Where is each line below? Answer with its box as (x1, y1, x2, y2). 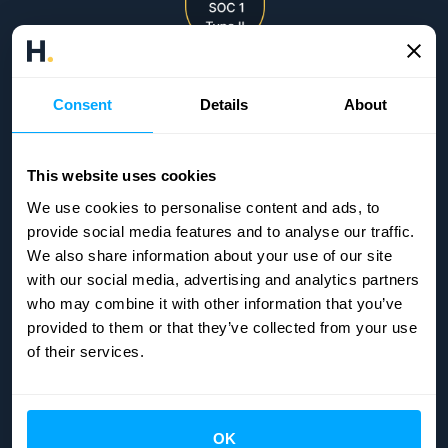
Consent (52, 96, 113, 113)
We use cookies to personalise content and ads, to (27, 198, 380, 216)
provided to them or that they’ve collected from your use (27, 318, 417, 336)
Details (199, 96, 249, 113)
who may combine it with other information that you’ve (27, 294, 403, 312)
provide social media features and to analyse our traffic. (27, 222, 415, 240)
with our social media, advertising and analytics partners (27, 270, 420, 288)
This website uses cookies (27, 167, 217, 184)
